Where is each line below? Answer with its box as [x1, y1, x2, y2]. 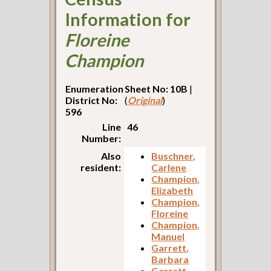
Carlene [151, 162, 187, 174]
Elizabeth [151, 184, 194, 197]
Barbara [151, 253, 189, 266]
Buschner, [151, 150, 196, 162]
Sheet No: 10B [125, 83, 188, 95]
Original [128, 94, 163, 106]
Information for [65, 8, 191, 30]
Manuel [151, 230, 185, 243]
